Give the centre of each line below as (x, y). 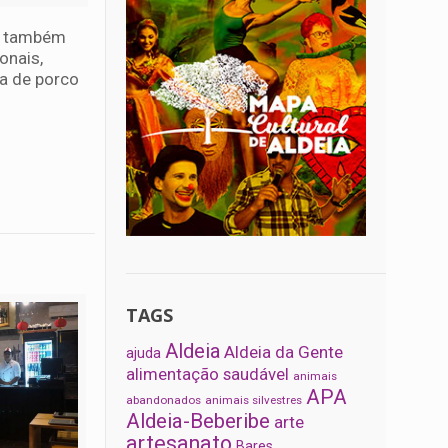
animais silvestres (254, 400)
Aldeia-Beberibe (198, 421)
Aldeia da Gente (284, 352)
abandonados (164, 400)
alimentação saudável (208, 374)
